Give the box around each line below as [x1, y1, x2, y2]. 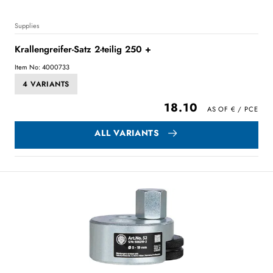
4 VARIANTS [23, 79, 69, 90]
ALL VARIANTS [94, 127, 160, 140]
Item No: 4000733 [15, 62, 69, 72]
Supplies [15, 21, 39, 30]
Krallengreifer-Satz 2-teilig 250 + [15, 43, 151, 56]
